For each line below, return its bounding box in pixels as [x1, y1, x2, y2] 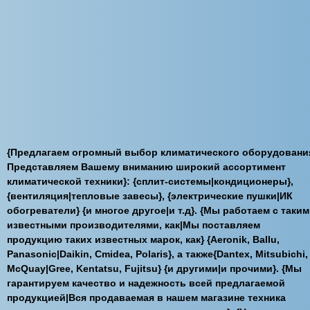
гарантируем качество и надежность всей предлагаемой [7, 277, 285, 289]
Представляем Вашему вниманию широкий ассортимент [7, 161, 286, 172]
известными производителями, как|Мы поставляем [7, 219, 260, 230]
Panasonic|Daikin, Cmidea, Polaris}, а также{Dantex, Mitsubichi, [7, 248, 308, 259]
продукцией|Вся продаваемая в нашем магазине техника [7, 292, 286, 303]
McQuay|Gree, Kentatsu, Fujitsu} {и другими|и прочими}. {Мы [7, 263, 302, 274]
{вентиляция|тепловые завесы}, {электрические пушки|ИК [7, 190, 293, 201]
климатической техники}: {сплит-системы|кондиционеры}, [7, 176, 293, 187]
